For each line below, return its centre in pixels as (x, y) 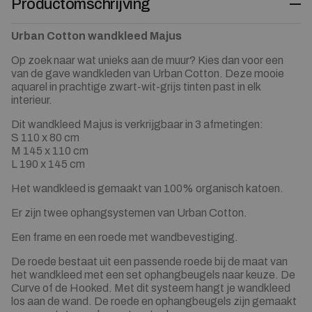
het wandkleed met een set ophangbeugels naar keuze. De (153, 274)
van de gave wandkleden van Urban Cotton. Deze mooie (148, 73)
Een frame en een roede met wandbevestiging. (125, 237)
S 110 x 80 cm (45, 137)
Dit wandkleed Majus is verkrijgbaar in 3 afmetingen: (137, 124)
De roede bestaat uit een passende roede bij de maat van (149, 261)
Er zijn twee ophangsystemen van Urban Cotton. (129, 212)
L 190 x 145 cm (48, 164)
